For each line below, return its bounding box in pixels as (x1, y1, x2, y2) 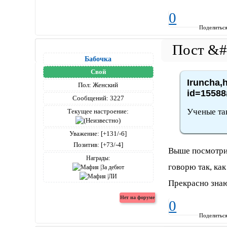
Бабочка (85, 55, 112, 63)
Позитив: (73, 141, 99, 149)
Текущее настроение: (67, 107, 129, 116)
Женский (91, 81, 119, 89)
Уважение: (69, 130, 100, 138)
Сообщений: (72, 94, 108, 102)
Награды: (86, 155, 110, 162)
